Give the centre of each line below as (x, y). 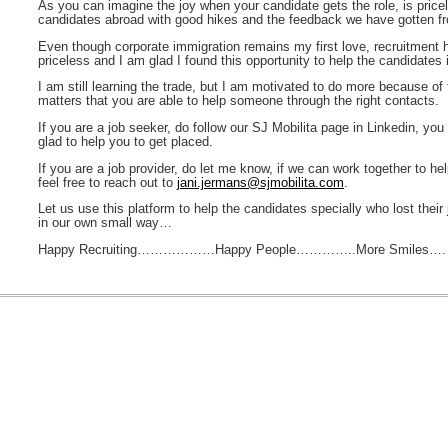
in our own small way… (105, 223)
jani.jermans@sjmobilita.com (260, 182)
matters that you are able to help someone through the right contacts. (238, 101)
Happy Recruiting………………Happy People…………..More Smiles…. (242, 249)
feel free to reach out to (107, 182)
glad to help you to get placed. (125, 141)
